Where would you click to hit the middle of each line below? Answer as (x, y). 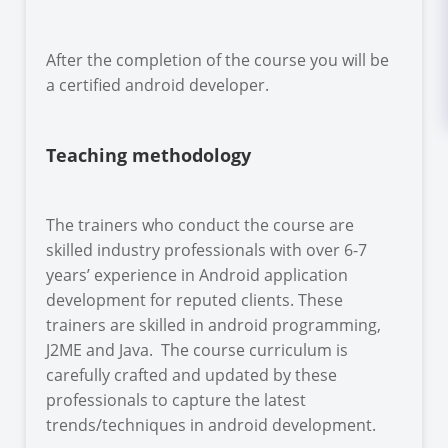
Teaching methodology (149, 154)
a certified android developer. (158, 84)
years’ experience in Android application (197, 274)
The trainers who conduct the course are (200, 224)
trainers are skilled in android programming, (214, 324)
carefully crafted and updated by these (192, 374)
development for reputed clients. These (195, 299)
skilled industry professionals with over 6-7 (207, 249)
